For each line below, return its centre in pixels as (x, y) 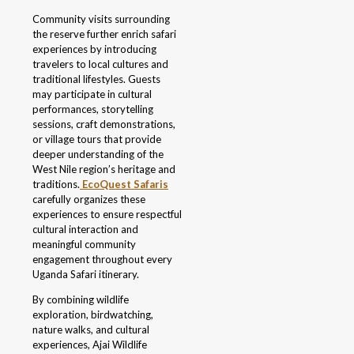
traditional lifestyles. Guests (96, 79)
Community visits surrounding (101, 19)
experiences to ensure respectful (107, 215)
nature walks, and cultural (91, 330)
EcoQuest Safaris (124, 185)
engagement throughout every (102, 260)
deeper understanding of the (98, 154)
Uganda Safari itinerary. (86, 275)
